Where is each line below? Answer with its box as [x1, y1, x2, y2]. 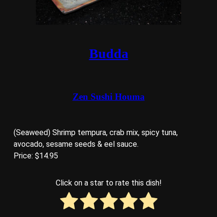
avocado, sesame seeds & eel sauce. [14, 139, 139, 149]
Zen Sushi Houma [72, 91, 145, 102]
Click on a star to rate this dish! [55, 178, 162, 187]
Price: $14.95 [14, 151, 58, 160]
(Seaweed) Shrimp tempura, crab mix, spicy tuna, [14, 127, 178, 137]
